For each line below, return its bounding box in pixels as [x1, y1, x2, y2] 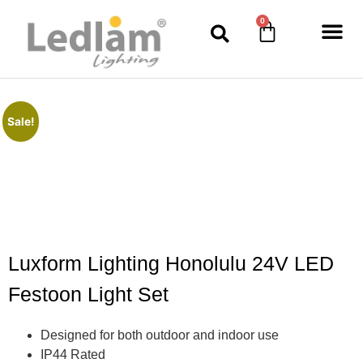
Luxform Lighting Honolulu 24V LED [8, 251, 334, 275]
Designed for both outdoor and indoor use [41, 327, 279, 342]
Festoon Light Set [8, 282, 169, 305]
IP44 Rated [41, 347, 105, 361]
